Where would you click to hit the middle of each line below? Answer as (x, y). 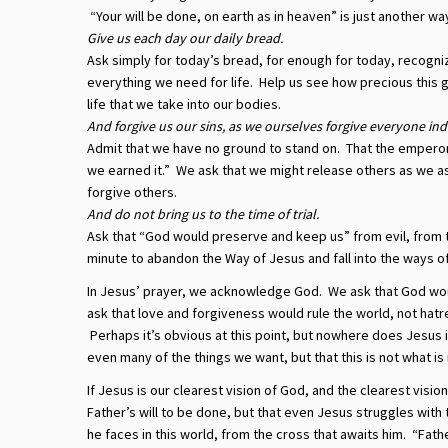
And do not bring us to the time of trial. (203, 214)
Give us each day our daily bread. (185, 38)
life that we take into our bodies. (184, 104)
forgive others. (132, 192)
